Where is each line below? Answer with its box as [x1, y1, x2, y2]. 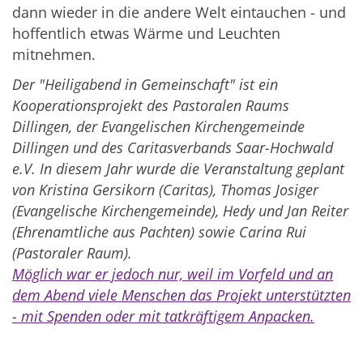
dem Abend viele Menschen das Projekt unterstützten [12, 285, 351, 305]
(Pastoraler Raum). [12, 243, 132, 263]
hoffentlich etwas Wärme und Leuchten [12, 23, 280, 44]
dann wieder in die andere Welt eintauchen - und [12, 2, 346, 23]
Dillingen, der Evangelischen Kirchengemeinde [12, 117, 305, 137]
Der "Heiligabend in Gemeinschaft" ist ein [12, 75, 278, 95]
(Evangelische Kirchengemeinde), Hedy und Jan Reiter [12, 201, 348, 221]
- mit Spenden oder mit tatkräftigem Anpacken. [12, 306, 314, 327]
